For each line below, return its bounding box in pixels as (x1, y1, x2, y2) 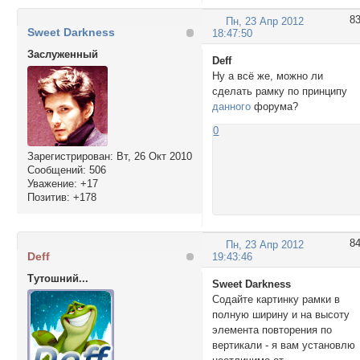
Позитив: (27, 190, 70, 203)
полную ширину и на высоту (212, 309, 350, 321)
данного (212, 100, 252, 113)
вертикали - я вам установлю (212, 339, 356, 352)
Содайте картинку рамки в (212, 293, 341, 306)
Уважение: (27, 177, 77, 190)
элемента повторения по (212, 324, 333, 337)
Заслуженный (27, 48, 98, 61)
